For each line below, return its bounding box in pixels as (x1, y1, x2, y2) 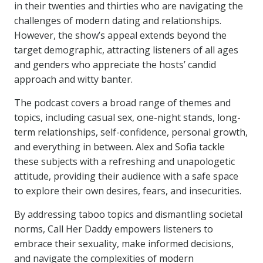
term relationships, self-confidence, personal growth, (14, 126, 248, 139)
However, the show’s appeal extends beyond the (14, 29, 227, 42)
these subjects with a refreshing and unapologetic (14, 155, 235, 168)
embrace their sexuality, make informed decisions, (14, 237, 234, 250)
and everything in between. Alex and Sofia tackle (14, 140, 225, 153)
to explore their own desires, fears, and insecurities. (14, 184, 241, 197)
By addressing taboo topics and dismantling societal (14, 208, 242, 221)
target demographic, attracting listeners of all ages (14, 43, 238, 56)
